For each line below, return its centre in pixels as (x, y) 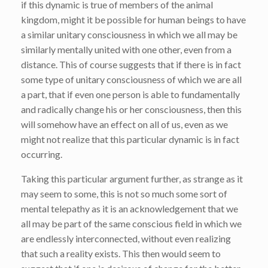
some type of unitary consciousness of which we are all (131, 79)
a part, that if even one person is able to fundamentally (130, 94)
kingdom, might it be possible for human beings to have (133, 19)
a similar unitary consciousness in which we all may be (129, 34)
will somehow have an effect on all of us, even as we (124, 124)
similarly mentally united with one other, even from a (126, 49)
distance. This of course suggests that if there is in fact (131, 64)
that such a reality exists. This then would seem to (121, 253)
